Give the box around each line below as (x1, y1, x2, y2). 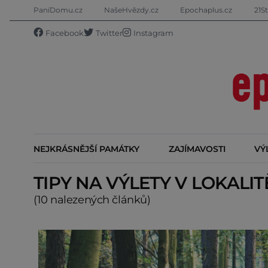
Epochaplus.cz (180, 5, 233, 14)
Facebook (45, 29, 84, 38)
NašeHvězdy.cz (104, 5, 159, 14)
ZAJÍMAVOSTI (168, 143, 226, 154)
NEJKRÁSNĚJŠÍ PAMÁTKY (33, 143, 139, 154)
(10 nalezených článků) (33, 193, 151, 206)
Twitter (96, 29, 123, 38)
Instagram (133, 29, 173, 38)
